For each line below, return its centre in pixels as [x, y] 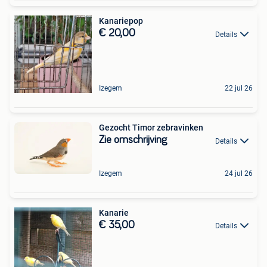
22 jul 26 [239, 89]
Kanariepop [121, 21]
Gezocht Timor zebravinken [151, 128]
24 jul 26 [239, 173]
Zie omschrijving [133, 140]
